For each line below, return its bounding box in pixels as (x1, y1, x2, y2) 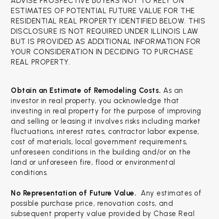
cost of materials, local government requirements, (11, 137, 188, 146)
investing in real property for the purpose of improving (11, 107, 201, 115)
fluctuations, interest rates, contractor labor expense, (11, 127, 199, 136)
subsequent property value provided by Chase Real (11, 209, 195, 218)
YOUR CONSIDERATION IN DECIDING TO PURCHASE (11, 47, 194, 56)
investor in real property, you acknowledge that (11, 96, 179, 105)
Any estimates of (138, 189, 202, 197)
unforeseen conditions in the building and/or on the (11, 148, 191, 156)
